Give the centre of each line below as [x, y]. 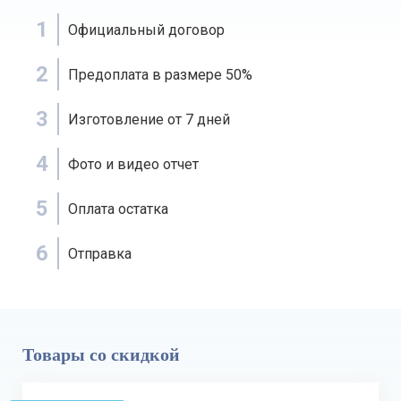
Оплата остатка [118, 209]
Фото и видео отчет [133, 164]
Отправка [100, 254]
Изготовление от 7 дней [149, 119]
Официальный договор [146, 30]
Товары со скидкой [101, 354]
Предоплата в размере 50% [160, 75]
